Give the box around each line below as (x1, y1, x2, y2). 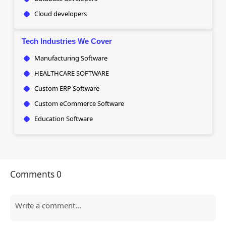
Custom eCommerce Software (34, 99, 124, 108)
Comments (10, 168, 56, 180)
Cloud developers (34, 9, 87, 18)
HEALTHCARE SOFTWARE (34, 69, 109, 78)
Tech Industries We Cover (21, 37, 112, 45)
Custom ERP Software (34, 84, 99, 93)
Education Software (34, 114, 93, 123)
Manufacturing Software (34, 53, 107, 63)
